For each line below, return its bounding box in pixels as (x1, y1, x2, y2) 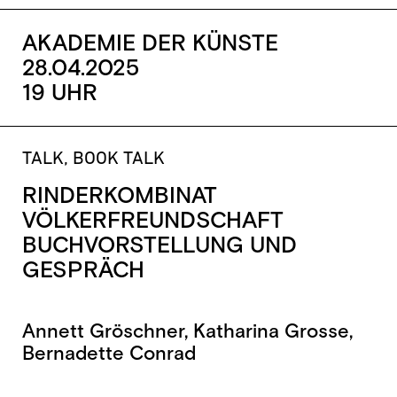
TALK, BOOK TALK (21, 150, 165, 169)
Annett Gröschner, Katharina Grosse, (21, 318, 353, 345)
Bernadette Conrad (21, 340, 196, 367)
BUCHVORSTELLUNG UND (21, 230, 297, 261)
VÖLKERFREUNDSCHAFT (21, 206, 284, 236)
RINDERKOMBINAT (21, 181, 217, 211)
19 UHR (21, 79, 97, 109)
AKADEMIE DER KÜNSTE (21, 29, 278, 59)
